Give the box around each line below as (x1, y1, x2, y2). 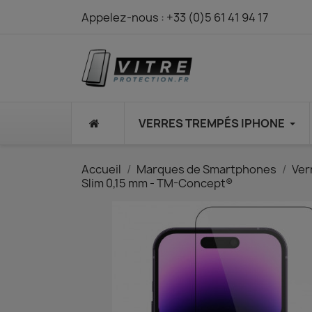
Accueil (81, 162, 121, 177)
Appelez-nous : (81, 10, 166, 25)
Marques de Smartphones (136, 162, 276, 177)
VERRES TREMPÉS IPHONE (139, 116, 285, 131)
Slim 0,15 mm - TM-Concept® (81, 175, 233, 191)
